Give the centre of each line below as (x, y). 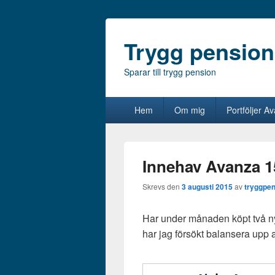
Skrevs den (162, 186)
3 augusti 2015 (207, 187)
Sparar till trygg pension (170, 72)
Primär (119, 103)
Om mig (189, 110)
